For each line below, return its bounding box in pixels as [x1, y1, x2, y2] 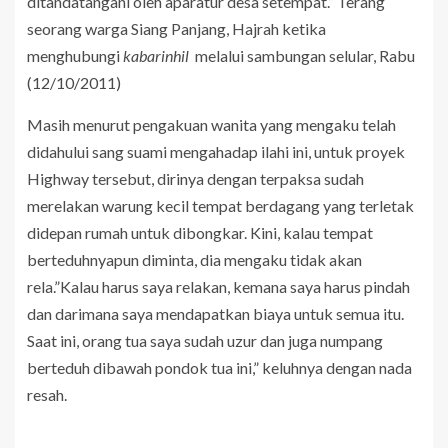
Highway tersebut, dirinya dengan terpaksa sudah [27, 168, 364, 188]
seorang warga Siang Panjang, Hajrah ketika [27, 18, 326, 38]
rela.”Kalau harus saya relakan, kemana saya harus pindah [27, 276, 410, 296]
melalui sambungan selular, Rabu [189, 45, 415, 65]
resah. [27, 384, 67, 404]
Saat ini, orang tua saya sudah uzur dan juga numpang [27, 330, 383, 350]
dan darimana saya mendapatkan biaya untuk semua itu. [27, 303, 404, 323]
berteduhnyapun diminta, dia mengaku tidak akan [27, 249, 362, 269]
